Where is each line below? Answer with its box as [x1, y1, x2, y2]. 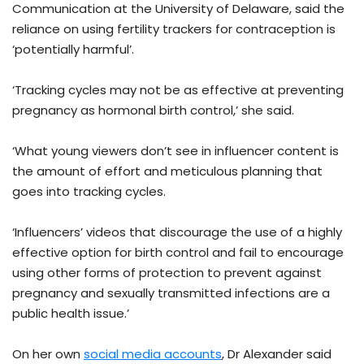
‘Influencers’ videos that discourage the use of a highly [12, 223, 342, 241]
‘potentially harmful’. [12, 41, 134, 58]
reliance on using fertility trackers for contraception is [12, 20, 336, 38]
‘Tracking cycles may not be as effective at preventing [12, 81, 344, 99]
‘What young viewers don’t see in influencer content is [12, 142, 339, 160]
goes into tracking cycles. [12, 183, 166, 201]
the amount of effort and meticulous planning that [12, 162, 323, 180]
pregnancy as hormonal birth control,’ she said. [12, 102, 294, 119]
